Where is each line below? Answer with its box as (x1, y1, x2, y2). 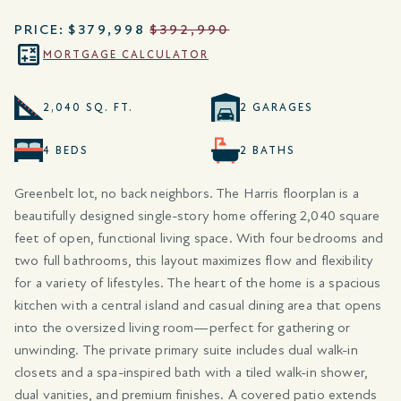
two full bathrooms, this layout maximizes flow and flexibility (14, 252, 374, 270)
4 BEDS (43, 143, 89, 157)
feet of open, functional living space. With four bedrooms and (14, 229, 384, 248)
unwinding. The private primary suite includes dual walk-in (14, 341, 358, 360)
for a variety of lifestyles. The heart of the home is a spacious (14, 274, 381, 293)
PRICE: (14, 21, 64, 39)
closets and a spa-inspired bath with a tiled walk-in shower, (14, 363, 368, 382)
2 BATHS (240, 143, 295, 157)
